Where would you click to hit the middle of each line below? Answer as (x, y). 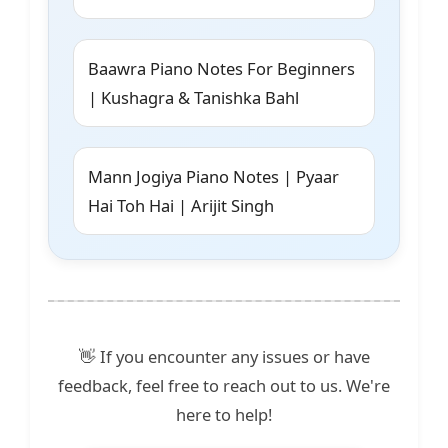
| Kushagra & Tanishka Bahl (193, 98)
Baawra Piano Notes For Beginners (221, 69)
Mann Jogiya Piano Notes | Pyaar (213, 177)
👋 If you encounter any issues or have (224, 357)
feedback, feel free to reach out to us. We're (224, 386)
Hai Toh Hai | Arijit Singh (181, 206)
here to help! (224, 415)
